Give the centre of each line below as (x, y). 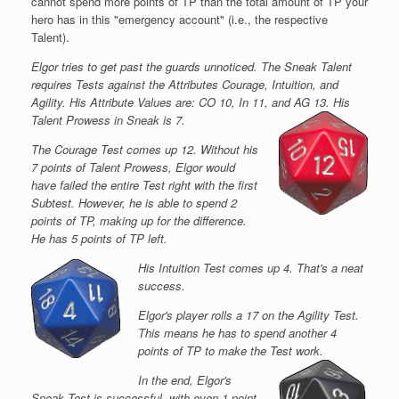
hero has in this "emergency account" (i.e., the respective (179, 19)
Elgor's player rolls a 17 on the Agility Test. (248, 314)
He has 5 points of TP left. (99, 238)
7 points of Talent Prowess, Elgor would (133, 167)
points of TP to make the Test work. (230, 350)
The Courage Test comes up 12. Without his (145, 149)
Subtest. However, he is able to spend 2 (134, 202)
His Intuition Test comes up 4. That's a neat (250, 267)
